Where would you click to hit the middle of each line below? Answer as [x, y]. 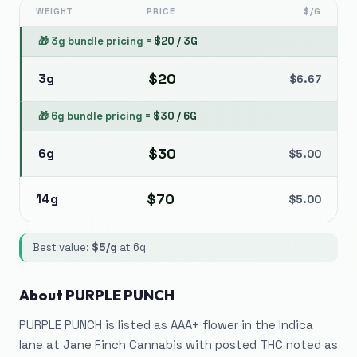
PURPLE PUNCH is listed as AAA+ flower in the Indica [166, 325]
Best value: [62, 247]
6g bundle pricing [97, 116]
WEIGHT [55, 11]
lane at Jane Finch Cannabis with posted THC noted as [178, 345]
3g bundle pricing [97, 41]
